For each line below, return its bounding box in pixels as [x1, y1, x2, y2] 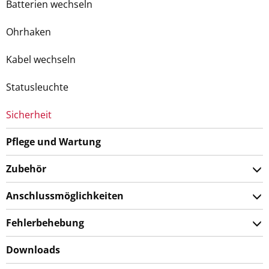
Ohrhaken [6, 25, 51, 38]
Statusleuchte [6, 80, 68, 94]
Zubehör [6, 162, 46, 175]
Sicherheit [6, 108, 52, 121]
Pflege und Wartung [6, 135, 101, 148]
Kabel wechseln [6, 53, 76, 66]
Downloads [6, 243, 60, 256]
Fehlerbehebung [6, 216, 84, 229]
